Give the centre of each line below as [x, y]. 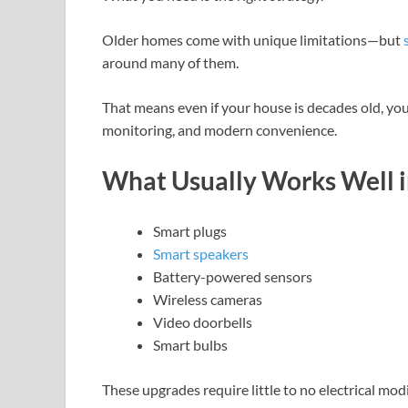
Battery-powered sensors [233, 277]
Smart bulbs [190, 345]
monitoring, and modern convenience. [219, 129]
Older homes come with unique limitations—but [253, 39]
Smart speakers [201, 254]
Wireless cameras [208, 300]
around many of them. [170, 62]
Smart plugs [190, 231]
